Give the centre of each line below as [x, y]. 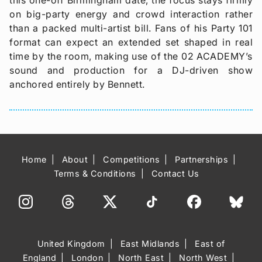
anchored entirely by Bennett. [77, 84]
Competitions [131, 160]
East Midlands [150, 244]
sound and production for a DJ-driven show [131, 70]
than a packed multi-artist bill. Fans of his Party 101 [131, 28]
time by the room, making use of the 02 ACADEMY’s [131, 56]
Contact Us [175, 174]
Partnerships [201, 160]
